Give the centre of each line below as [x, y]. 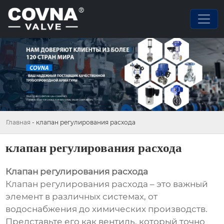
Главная [18, 122]
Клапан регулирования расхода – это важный [107, 184]
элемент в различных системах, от [82, 197]
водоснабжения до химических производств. [107, 209]
